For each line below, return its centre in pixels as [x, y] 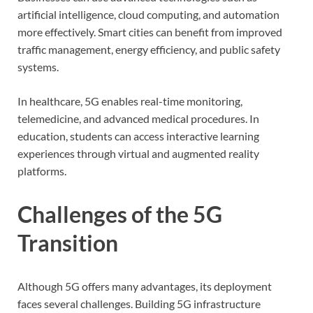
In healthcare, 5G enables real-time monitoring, [130, 101]
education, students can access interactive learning [138, 136]
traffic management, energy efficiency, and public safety [149, 50]
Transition [68, 242]
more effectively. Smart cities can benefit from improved [150, 32]
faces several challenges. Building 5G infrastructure [139, 303]
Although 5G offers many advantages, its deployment [145, 286]
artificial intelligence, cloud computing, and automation [148, 15]
